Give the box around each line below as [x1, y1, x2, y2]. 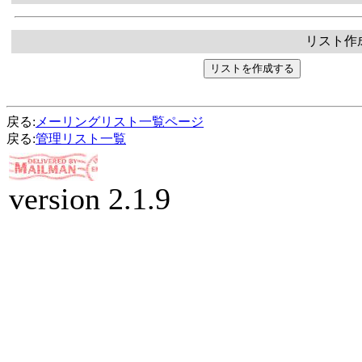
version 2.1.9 [9, 182, 170, 216]
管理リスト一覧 [36, 132, 126, 145]
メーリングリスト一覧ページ [36, 115, 204, 128]
